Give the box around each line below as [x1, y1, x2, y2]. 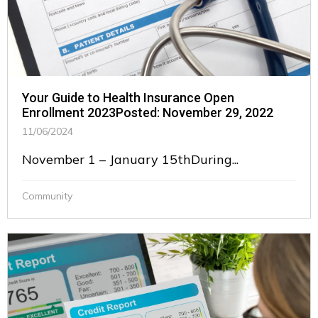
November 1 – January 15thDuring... [22, 151, 238, 168]
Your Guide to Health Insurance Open [22, 90, 234, 106]
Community [22, 190, 72, 203]
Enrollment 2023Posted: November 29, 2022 [22, 105, 273, 121]
